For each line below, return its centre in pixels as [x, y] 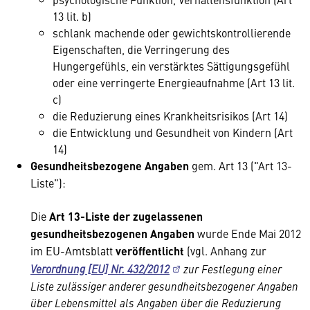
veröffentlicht [150, 251]
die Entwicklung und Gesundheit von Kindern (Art [173, 132]
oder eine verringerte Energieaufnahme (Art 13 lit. [174, 82]
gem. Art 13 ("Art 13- [240, 165]
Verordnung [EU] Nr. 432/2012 [100, 268]
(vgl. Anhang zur [225, 250]
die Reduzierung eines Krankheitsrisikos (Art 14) [170, 116]
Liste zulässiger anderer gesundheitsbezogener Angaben [164, 286]
